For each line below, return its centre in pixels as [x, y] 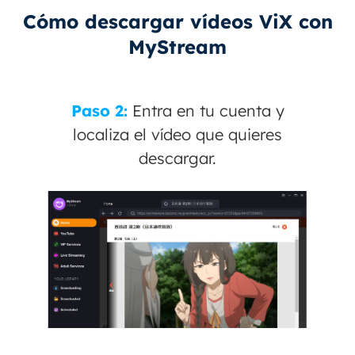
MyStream [177, 46]
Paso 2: [101, 110]
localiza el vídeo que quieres [177, 134]
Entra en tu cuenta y [208, 110]
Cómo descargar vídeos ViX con [177, 21]
